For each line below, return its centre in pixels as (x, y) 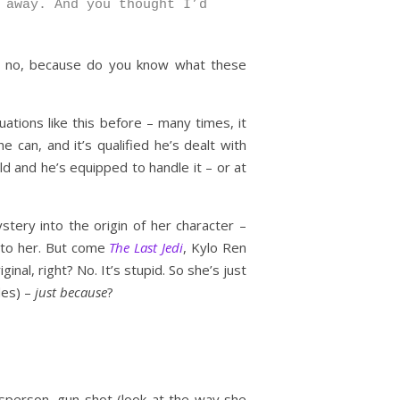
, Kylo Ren (215, 247)
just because (71, 292)
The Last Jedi (146, 247)
